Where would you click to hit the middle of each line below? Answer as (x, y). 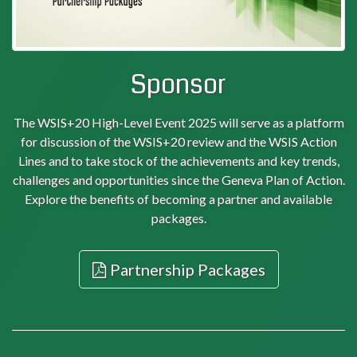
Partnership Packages (187, 270)
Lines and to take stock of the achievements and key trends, (178, 161)
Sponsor (178, 85)
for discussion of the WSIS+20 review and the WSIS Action (178, 142)
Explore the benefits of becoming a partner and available (178, 199)
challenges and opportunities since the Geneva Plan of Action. (178, 180)
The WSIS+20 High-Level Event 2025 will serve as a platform (178, 123)
